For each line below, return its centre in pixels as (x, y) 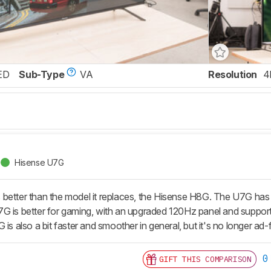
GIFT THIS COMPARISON (205, 260)
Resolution (233, 75)
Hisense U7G (39, 162)
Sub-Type (42, 75)
